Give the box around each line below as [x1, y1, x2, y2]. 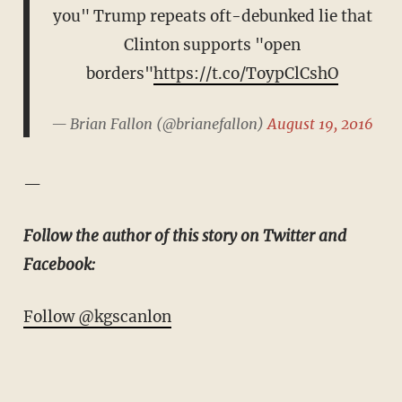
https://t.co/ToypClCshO [153, 64, 338, 84]
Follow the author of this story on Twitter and [22, 226, 346, 247]
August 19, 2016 [267, 115, 373, 134]
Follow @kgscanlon [22, 307, 171, 328]
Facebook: [22, 255, 96, 275]
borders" [86, 64, 153, 84]
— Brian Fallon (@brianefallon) [51, 115, 267, 134]
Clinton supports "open [124, 35, 301, 56]
